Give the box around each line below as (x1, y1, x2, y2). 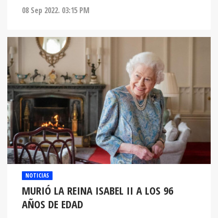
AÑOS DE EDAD (22, 196, 83, 212)
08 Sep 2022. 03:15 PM (22, 4, 90, 16)
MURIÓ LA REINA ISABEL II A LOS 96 (22, 182, 173, 198)
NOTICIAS (25, 171, 49, 180)
